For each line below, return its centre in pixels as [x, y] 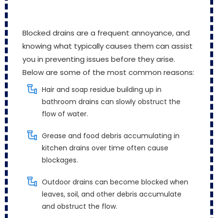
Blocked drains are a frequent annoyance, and [106, 33]
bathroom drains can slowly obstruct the [111, 102]
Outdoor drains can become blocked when [115, 182]
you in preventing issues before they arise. [99, 59]
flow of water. [65, 114]
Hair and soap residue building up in [102, 90]
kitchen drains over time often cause [105, 148]
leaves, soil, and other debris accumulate [112, 194]
